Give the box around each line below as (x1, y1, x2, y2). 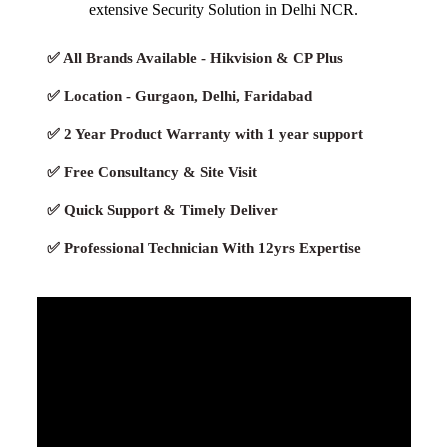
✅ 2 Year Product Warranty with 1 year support (46, 125, 363, 142)
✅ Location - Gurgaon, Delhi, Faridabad (46, 87, 312, 104)
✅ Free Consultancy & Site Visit (46, 163, 257, 180)
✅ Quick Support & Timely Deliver (46, 201, 278, 218)
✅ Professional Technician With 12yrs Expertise (46, 239, 361, 256)
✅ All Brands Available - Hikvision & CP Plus (46, 49, 343, 66)
